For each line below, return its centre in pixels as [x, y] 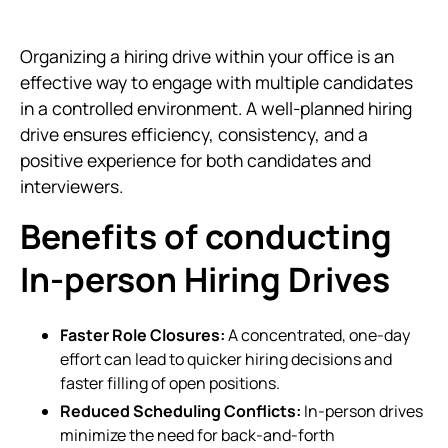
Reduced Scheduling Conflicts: [180, 411]
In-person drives [362, 411]
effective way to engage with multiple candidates [216, 82]
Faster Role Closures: [142, 335]
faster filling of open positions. [170, 383]
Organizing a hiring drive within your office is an [207, 56]
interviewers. [73, 186]
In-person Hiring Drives [205, 279]
